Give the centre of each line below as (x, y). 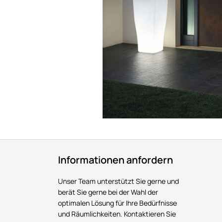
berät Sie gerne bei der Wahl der (108, 192)
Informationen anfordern (115, 160)
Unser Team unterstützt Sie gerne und (118, 181)
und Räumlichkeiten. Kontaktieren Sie (117, 214)
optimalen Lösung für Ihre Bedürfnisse (117, 203)
